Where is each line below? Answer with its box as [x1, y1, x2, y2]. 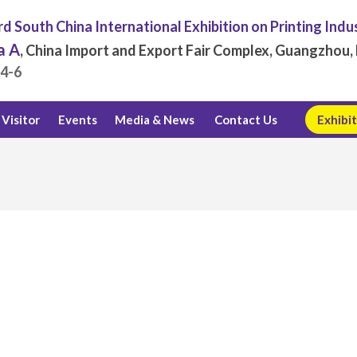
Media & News [115, 112, 194, 127]
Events [58, 112, 97, 127]
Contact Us [214, 112, 277, 127]
